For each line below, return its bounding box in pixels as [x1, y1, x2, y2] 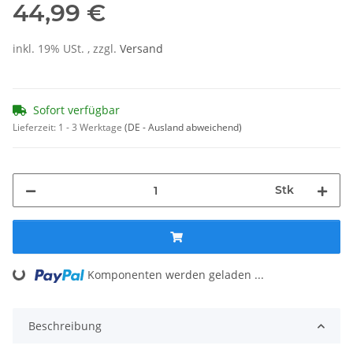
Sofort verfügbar [33, 102, 120, 118]
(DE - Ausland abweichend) [124, 121, 242, 135]
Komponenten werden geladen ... [87, 267, 265, 283]
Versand [120, 41, 163, 57]
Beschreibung [28, 318, 102, 334]
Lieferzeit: [13, 121, 58, 135]
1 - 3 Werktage [58, 121, 124, 135]
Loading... [13, 263, 67, 286]
